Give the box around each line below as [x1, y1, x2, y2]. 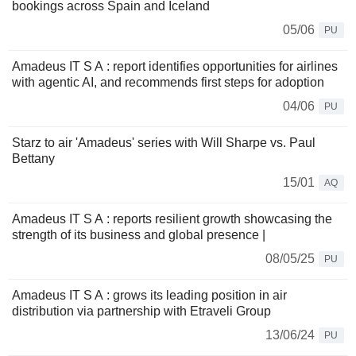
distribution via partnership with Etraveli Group [12, 304, 271, 319]
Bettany [12, 152, 55, 166]
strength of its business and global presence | [12, 228, 265, 242]
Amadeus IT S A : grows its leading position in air [12, 288, 287, 303]
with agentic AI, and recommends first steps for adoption [12, 75, 324, 90]
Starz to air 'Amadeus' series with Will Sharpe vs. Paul [12, 136, 315, 150]
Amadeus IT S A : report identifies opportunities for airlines [12, 60, 338, 74]
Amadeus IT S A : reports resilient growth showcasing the [12, 212, 332, 226]
